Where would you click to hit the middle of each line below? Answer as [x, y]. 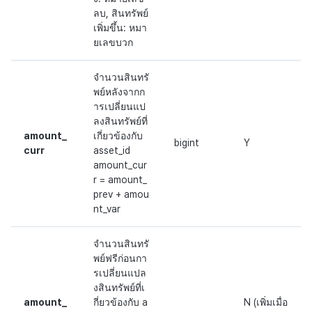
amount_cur [120, 165]
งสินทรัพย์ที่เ [119, 288]
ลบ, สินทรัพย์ [121, 14]
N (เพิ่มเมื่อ [266, 303]
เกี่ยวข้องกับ [118, 136]
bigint [187, 143]
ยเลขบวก [113, 43]
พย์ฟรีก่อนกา [120, 259]
